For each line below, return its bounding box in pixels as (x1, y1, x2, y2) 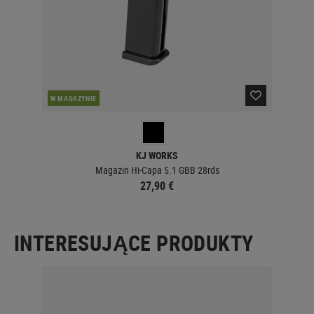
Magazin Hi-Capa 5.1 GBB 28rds (95, 163, 219, 177)
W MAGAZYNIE (50, 93, 97, 103)
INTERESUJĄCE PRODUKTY (14, 228, 254, 257)
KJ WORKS (136, 148, 178, 162)
